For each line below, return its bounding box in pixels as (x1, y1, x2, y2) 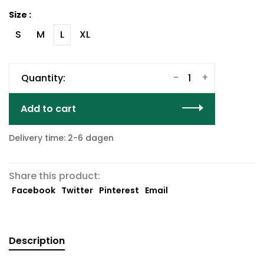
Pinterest (99, 184, 139, 196)
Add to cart (21, 102, 76, 115)
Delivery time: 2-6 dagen (9, 132, 114, 144)
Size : (9, 9, 31, 21)
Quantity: (21, 71, 65, 85)
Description (9, 234, 65, 247)
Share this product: (9, 169, 100, 183)
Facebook (12, 184, 55, 196)
